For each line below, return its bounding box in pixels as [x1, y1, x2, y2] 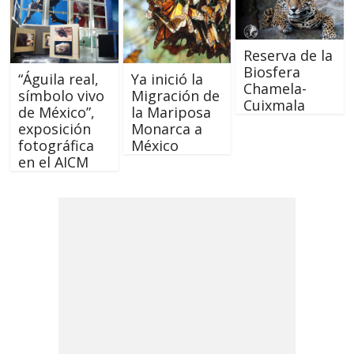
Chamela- [243, 78, 307, 98]
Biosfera [243, 62, 300, 81]
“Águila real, [18, 70, 100, 89]
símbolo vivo [18, 86, 105, 106]
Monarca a [130, 119, 202, 139]
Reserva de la [243, 45, 333, 65]
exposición [18, 119, 92, 139]
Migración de [130, 86, 220, 106]
